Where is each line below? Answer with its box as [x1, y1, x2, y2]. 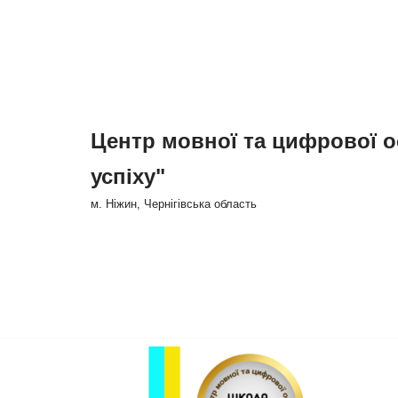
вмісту [13, 90, 55, 105]
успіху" [91, 164, 165, 188]
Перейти [13, 42, 70, 57]
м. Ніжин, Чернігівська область [91, 197, 257, 211]
